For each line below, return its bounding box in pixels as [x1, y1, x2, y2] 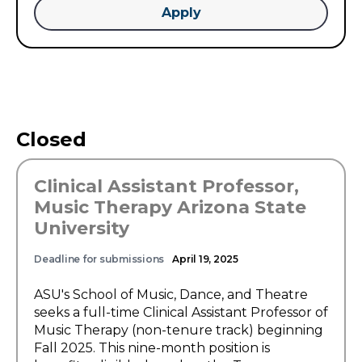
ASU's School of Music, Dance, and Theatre [34, 287, 308, 302]
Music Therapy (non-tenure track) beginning [34, 322, 323, 338]
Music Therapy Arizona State [34, 196, 306, 218]
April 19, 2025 [172, 253, 238, 265]
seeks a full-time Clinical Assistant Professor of [34, 305, 328, 320]
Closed [16, 128, 86, 151]
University [34, 217, 129, 239]
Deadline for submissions [34, 253, 165, 265]
